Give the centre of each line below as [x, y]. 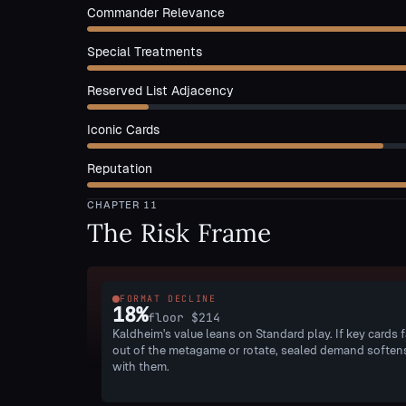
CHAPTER [116, 205]
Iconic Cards [123, 130]
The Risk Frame [179, 233]
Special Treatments [145, 52]
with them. [141, 367]
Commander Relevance [156, 13]
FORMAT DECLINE [168, 299]
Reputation [120, 169]
